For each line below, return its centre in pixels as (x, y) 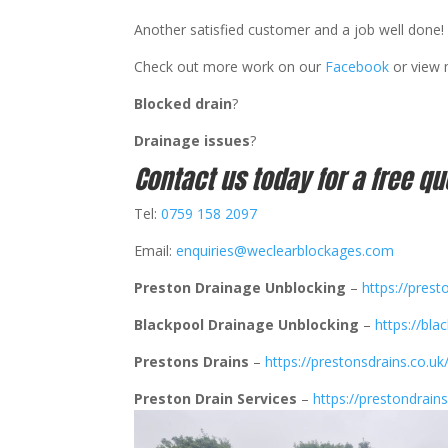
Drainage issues (192, 140)
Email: (155, 250)
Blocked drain (183, 103)
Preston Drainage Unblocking (240, 287)
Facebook (359, 66)
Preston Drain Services (218, 398)
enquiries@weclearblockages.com (285, 250)
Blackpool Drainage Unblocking (249, 324)
